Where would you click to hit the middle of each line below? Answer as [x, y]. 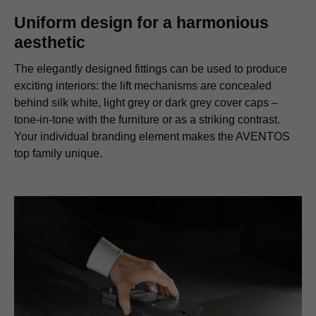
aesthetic [50, 43]
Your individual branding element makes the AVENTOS [152, 137]
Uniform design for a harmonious [141, 23]
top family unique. [58, 154]
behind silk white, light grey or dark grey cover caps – [146, 103]
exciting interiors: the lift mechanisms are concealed [143, 86]
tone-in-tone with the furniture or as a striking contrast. [147, 120]
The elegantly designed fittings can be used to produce [151, 69]
